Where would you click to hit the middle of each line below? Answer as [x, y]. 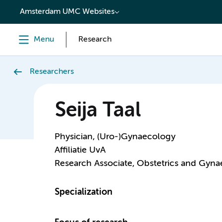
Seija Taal [97, 111]
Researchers [52, 72]
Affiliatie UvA [80, 150]
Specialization [83, 192]
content [28, 8]
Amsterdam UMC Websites [67, 12]
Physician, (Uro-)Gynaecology [115, 137]
